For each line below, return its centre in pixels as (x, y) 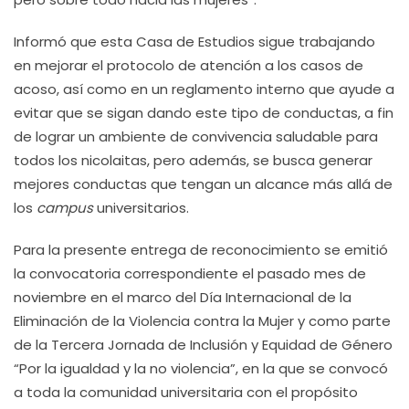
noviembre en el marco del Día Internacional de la (183, 297)
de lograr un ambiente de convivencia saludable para (196, 136)
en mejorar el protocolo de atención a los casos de (189, 65)
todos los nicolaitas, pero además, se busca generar (193, 160)
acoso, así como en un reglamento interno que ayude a (204, 89)
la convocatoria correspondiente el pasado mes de (190, 273)
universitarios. (141, 208)
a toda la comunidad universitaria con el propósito (186, 392)
